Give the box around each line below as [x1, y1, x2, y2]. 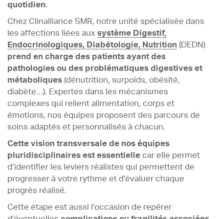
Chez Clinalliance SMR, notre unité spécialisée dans [7, 18, 204, 26]
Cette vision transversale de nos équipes [7, 140, 170, 148]
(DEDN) [177, 41, 205, 49]
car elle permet [140, 152, 200, 160]
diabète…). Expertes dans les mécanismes [7, 88, 168, 96]
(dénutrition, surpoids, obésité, [62, 76, 180, 85]
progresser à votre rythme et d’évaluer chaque [7, 175, 184, 183]
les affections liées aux [7, 29, 97, 38]
